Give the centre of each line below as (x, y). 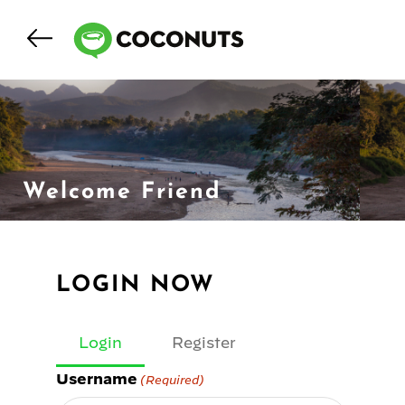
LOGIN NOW (136, 285)
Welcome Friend (122, 192)
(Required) (173, 380)
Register (204, 343)
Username (97, 379)
